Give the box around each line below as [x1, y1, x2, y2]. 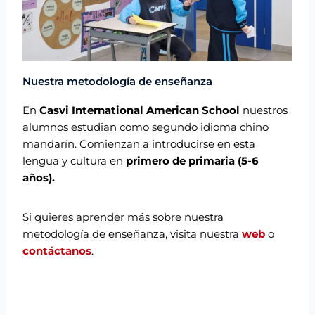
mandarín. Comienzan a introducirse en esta [22, 137, 256, 150]
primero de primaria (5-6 [126, 154, 259, 167]
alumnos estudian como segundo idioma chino [22, 120, 269, 134]
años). [22, 171, 56, 184]
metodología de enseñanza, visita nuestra [22, 227, 243, 240]
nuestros [240, 103, 288, 117]
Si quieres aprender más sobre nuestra [22, 210, 224, 224]
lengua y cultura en [22, 154, 127, 167]
